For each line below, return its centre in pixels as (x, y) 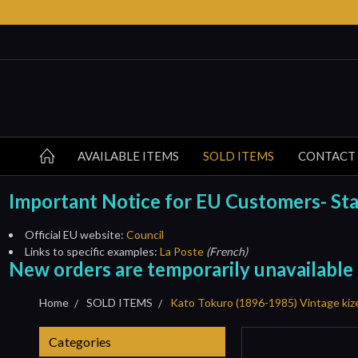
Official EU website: (75, 234)
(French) (227, 251)
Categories (80, 341)
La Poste (181, 251)
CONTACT (327, 155)
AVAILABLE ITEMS (128, 155)
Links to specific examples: (92, 251)
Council (145, 234)
